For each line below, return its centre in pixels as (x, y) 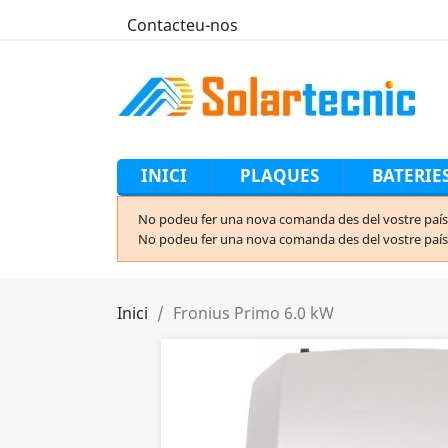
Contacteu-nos (182, 25)
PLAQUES (279, 175)
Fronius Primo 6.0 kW (253, 313)
